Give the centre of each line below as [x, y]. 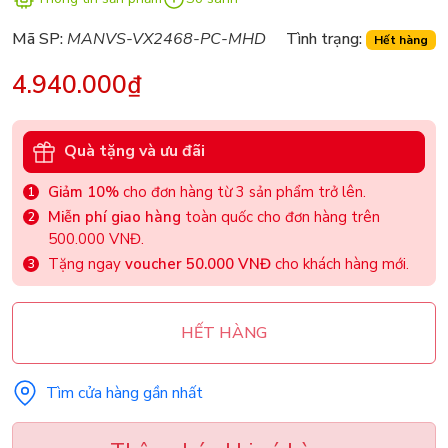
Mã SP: [37, 38]
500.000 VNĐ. [96, 238]
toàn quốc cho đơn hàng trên [280, 216]
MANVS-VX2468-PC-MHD [166, 38]
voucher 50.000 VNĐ [198, 263]
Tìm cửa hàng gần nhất [124, 392]
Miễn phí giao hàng [114, 216]
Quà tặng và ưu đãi [134, 151]
